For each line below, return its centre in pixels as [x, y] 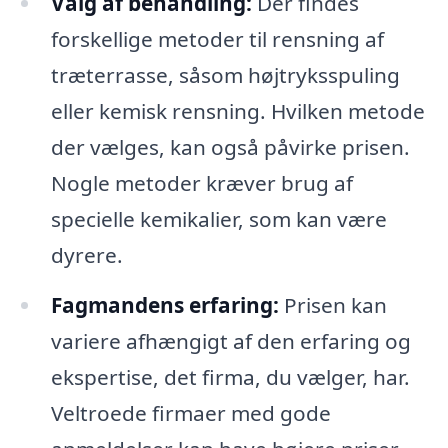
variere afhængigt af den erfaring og [230, 340]
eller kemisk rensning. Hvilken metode [237, 110]
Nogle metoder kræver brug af [201, 182]
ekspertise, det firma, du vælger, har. [230, 376]
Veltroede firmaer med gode [190, 412]
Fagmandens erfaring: [164, 304]
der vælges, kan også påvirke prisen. [230, 146]
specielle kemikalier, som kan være [218, 218]
